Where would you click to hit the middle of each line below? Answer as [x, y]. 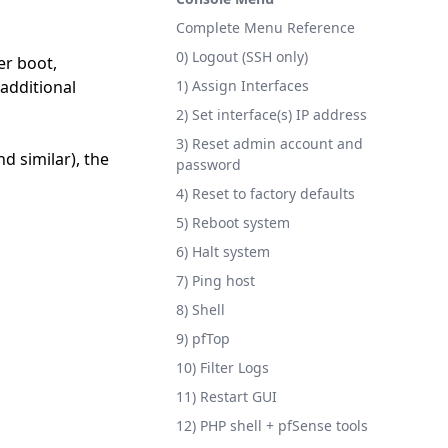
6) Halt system [223, 251]
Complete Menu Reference [265, 27]
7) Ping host [215, 280]
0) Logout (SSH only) [242, 56]
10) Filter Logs [222, 367]
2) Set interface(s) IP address [271, 114]
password [208, 164]
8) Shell [200, 309]
